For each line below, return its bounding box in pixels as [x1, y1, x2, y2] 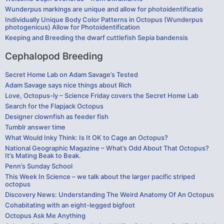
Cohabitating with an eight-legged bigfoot [5, 200, 135, 209]
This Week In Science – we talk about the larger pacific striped [5, 172, 195, 180]
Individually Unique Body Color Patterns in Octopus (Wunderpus [5, 15, 203, 23]
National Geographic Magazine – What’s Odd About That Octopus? [5, 143, 209, 152]
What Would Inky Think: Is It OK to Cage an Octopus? [5, 133, 168, 141]
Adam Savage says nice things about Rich [5, 80, 131, 89]
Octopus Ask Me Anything [5, 211, 85, 219]
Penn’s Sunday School [5, 161, 72, 170]
